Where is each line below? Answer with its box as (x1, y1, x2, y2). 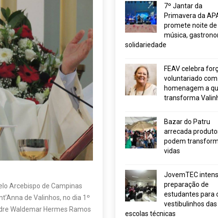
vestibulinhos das (163, 200, 217, 208)
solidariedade (125, 41, 166, 49)
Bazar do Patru (163, 118, 210, 126)
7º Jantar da (163, 2, 202, 10)
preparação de (163, 181, 209, 188)
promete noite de (163, 21, 217, 29)
